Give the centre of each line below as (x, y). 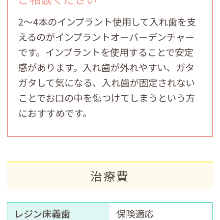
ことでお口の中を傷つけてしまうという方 (107, 97)
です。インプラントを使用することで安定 (106, 52)
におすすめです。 (55, 113)
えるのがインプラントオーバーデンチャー (107, 37)
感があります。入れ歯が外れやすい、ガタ (107, 67)
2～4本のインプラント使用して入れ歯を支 (107, 21)
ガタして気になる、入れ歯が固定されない (107, 82)
